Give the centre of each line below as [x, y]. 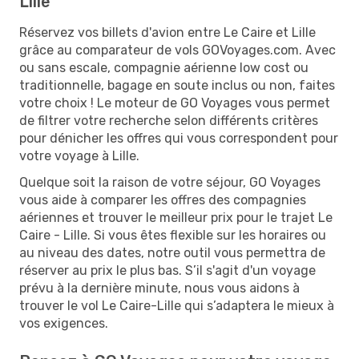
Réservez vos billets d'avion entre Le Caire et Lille [167, 32]
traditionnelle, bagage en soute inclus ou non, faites [177, 85]
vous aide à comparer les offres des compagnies [163, 200]
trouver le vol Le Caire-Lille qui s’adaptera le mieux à [177, 305]
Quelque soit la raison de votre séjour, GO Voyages [170, 182]
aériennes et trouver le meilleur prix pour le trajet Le [176, 217]
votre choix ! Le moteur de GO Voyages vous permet [175, 103]
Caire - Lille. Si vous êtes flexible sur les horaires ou [173, 235]
